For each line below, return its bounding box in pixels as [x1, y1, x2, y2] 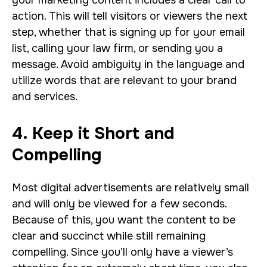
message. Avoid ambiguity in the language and [12, 58, 244, 71]
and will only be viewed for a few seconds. [12, 197, 226, 210]
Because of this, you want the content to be [12, 213, 235, 226]
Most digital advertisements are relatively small [12, 181, 249, 194]
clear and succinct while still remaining [12, 229, 206, 243]
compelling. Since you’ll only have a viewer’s [12, 246, 233, 259]
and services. [12, 90, 77, 103]
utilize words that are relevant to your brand [12, 74, 237, 87]
